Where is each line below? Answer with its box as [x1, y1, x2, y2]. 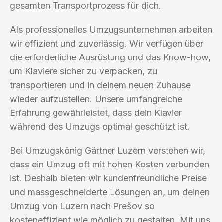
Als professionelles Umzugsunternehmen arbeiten [10, 24, 212, 35]
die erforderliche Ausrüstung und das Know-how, [10, 52, 211, 62]
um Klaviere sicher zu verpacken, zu [10, 65, 157, 76]
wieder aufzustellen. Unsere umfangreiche [10, 93, 182, 104]
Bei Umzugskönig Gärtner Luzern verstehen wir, [10, 145, 205, 156]
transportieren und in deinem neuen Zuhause [10, 79, 191, 90]
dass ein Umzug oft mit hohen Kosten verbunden [10, 159, 209, 169]
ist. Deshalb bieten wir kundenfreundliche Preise [10, 172, 207, 183]
